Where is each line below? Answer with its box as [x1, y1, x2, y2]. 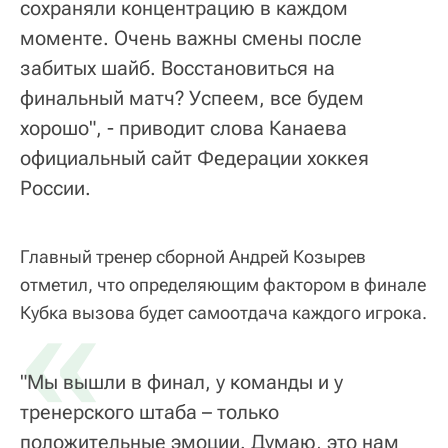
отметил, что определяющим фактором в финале [20, 274, 426, 296]
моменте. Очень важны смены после [20, 26, 362, 51]
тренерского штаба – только [20, 400, 279, 425]
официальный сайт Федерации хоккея [20, 146, 369, 171]
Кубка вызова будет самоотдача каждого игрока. [20, 302, 427, 324]
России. [20, 176, 91, 201]
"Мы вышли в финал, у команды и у [20, 370, 343, 395]
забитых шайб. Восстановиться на [20, 56, 335, 81]
